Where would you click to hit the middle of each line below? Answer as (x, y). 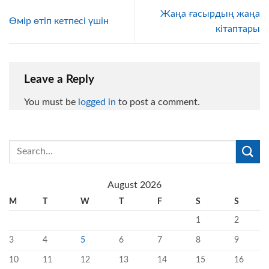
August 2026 (134, 185)
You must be (51, 102)
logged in (97, 102)
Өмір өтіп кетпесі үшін (59, 21)
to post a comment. (158, 102)
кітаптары (238, 29)
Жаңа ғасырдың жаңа (210, 14)
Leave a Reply (61, 79)
